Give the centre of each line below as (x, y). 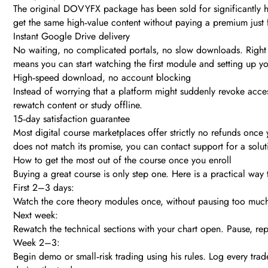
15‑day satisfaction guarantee (71, 119)
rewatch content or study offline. (78, 105)
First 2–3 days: (44, 188)
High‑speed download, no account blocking (102, 78)
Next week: (36, 215)
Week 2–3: (36, 243)
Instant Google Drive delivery (71, 36)
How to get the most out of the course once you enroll (122, 160)
